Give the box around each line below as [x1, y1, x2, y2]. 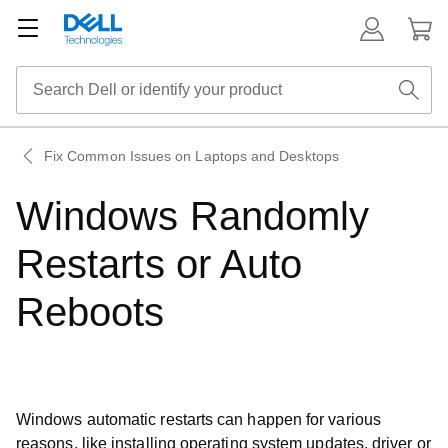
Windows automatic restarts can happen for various [16, 411, 381, 428]
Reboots [16, 290, 165, 334]
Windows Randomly [16, 194, 370, 238]
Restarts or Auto [16, 242, 303, 286]
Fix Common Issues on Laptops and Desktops [44, 148, 339, 164]
